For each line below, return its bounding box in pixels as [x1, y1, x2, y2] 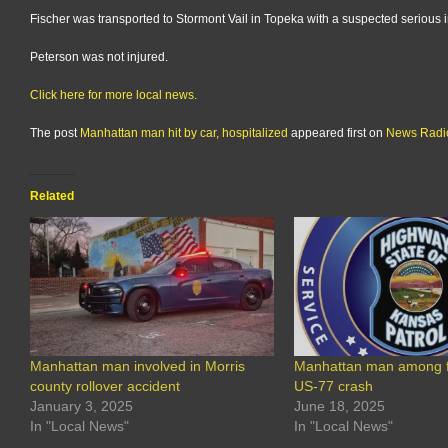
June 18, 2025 [294, 398, 386, 415]
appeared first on [288, 126, 386, 140]
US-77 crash [294, 378, 374, 395]
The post [30, 126, 80, 140]
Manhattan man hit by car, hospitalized [80, 126, 288, 140]
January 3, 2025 [30, 398, 133, 415]
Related [30, 189, 74, 203]
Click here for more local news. [30, 88, 197, 102]
